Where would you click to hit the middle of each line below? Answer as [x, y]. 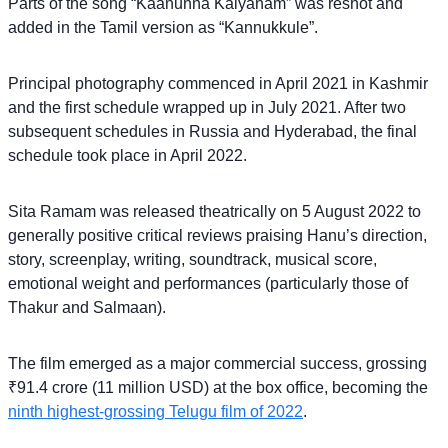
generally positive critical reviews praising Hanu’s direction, [217, 235]
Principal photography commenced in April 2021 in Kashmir [218, 83]
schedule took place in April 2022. [127, 155]
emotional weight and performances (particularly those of [208, 283]
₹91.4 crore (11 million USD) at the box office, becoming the [218, 387]
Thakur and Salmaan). [87, 307]
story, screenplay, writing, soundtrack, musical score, [192, 259]
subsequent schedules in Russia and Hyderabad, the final [212, 131]
